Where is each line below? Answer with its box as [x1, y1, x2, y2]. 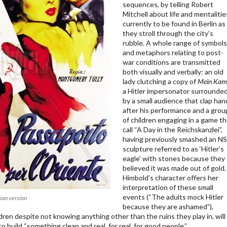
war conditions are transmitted [123, 58, 221, 67]
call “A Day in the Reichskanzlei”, [123, 125, 223, 134]
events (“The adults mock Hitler [123, 193, 224, 202]
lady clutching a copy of [123, 77, 198, 86]
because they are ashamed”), [123, 202, 214, 211]
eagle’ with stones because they [123, 154, 225, 163]
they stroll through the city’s [123, 29, 214, 38]
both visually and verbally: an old [123, 67, 224, 77]
